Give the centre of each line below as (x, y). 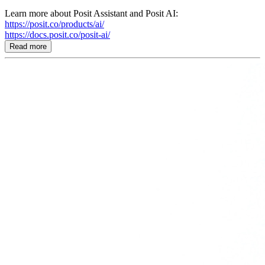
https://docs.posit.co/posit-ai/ (57, 34)
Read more (28, 46)
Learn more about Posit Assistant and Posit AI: (91, 13)
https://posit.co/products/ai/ (54, 24)
